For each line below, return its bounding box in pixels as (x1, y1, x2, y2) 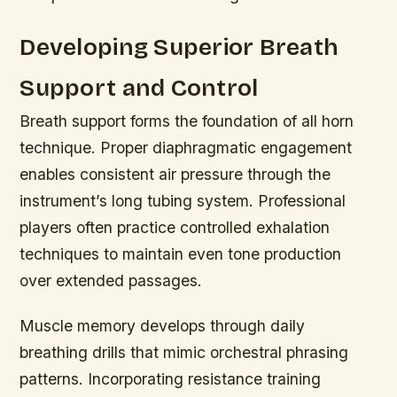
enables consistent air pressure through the (19, 165, 331, 184)
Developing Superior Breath (19, 33, 339, 62)
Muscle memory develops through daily (19, 316, 306, 336)
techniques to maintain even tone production (19, 245, 342, 264)
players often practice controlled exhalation (19, 218, 331, 237)
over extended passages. (19, 271, 203, 291)
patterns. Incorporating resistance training (19, 370, 322, 389)
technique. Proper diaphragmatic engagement (19, 138, 353, 158)
